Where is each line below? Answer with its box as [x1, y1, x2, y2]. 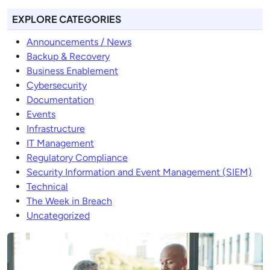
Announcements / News [27, 36, 131, 48]
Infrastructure [27, 123, 85, 134]
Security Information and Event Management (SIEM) [27, 166, 252, 178]
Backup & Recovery [27, 51, 110, 62]
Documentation [27, 94, 94, 105]
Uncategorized [27, 210, 90, 221]
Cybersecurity [27, 80, 87, 91]
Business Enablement [27, 65, 118, 77]
